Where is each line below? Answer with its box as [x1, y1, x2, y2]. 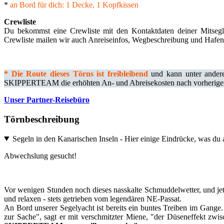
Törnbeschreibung [4, 114, 79, 125]
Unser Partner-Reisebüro [4, 95, 89, 104]
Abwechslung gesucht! [4, 151, 76, 160]
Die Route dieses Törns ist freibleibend [11, 69, 148, 78]
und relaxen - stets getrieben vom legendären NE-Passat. [4, 194, 181, 203]
